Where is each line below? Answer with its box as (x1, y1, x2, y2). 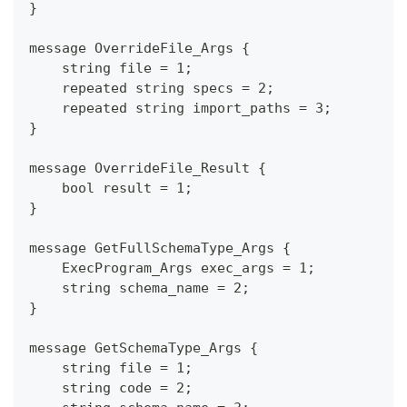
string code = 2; (29, 380, 193, 397)
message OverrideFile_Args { (29, 40, 250, 57)
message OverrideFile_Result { (29, 160, 266, 177)
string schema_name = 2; (29, 280, 250, 297)
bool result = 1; (29, 180, 193, 197)
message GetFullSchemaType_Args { (29, 240, 291, 257)
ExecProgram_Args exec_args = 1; (29, 260, 315, 277)
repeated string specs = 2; (29, 80, 274, 97)
